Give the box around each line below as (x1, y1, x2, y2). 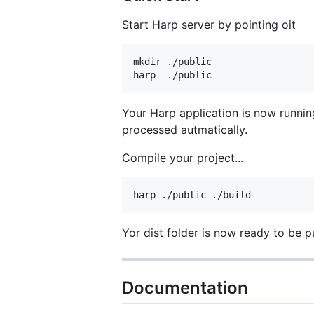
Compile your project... (122, 150, 243, 165)
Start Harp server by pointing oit (122, 17, 296, 32)
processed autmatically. (122, 122, 247, 137)
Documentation (122, 277, 248, 298)
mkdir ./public (133, 55, 212, 67)
